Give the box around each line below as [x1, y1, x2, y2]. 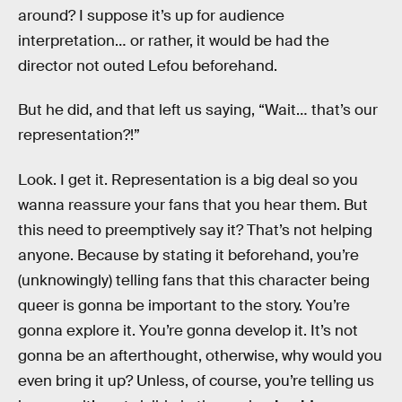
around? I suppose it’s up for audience [18, 5, 284, 25]
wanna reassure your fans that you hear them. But [18, 195, 368, 214]
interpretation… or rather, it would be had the [18, 31, 329, 50]
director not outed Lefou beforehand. [18, 56, 277, 75]
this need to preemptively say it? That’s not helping [18, 220, 372, 240]
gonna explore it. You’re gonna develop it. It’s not [18, 320, 358, 340]
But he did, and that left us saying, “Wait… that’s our [18, 100, 378, 120]
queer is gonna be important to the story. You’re [18, 295, 350, 315]
